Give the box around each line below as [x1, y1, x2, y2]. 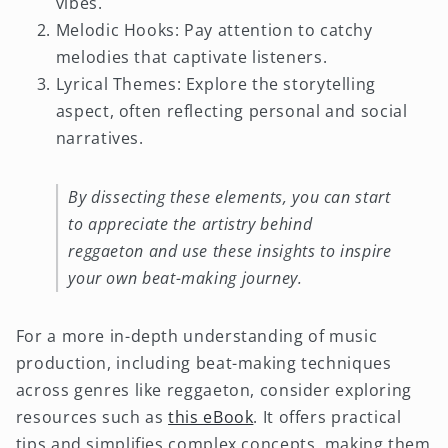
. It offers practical [253, 406, 402, 429]
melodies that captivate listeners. [55, 46, 328, 69]
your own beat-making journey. [68, 266, 303, 289]
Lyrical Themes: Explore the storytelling [55, 73, 376, 96]
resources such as [15, 406, 169, 429]
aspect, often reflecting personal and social [55, 100, 408, 123]
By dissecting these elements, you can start [68, 185, 391, 208]
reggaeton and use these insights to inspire [68, 239, 392, 262]
